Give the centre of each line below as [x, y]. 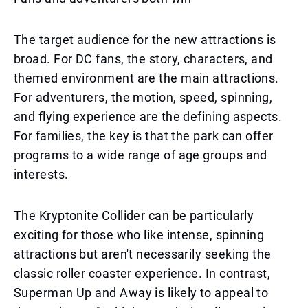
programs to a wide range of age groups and [141, 155]
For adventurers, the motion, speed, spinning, [143, 97]
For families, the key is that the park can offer [144, 136]
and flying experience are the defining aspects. [148, 117]
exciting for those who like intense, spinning [139, 235]
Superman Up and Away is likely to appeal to [141, 293]
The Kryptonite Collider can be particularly [134, 216]
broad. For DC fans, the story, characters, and [143, 59]
